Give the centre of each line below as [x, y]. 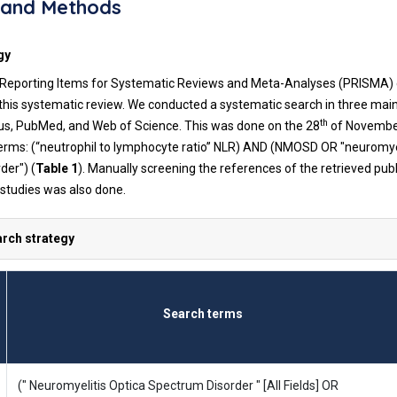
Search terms [202, 314]
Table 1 [57, 168]
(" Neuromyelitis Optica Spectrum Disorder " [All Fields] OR [179, 385]
